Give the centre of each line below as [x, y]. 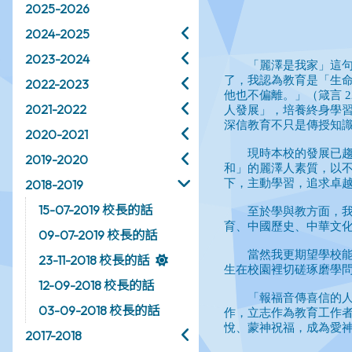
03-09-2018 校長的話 [99, 311]
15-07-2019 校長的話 [95, 210]
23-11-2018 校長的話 [94, 260]
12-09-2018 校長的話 [96, 286]
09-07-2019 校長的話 [98, 235]
